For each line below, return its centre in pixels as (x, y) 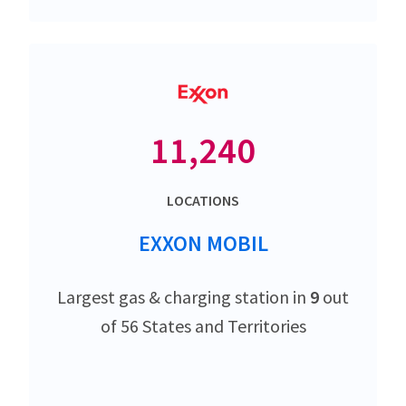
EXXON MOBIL (203, 244)
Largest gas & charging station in (184, 297)
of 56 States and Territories (203, 326)
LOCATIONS (203, 201)
